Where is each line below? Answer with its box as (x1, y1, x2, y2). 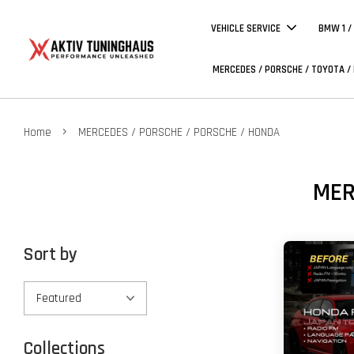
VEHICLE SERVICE (210, 22, 281, 35)
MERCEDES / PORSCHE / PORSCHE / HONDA (78, 125, 280, 140)
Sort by (24, 243, 77, 266)
